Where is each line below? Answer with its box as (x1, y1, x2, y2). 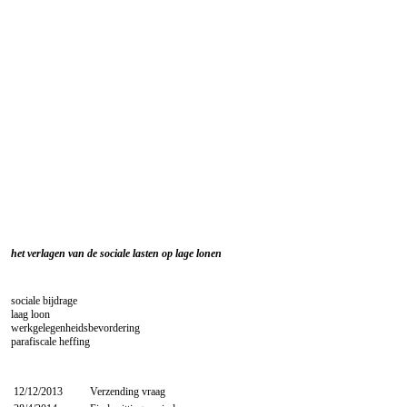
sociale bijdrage (11, 293, 77, 307)
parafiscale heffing (11, 334, 90, 348)
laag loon (11, 307, 50, 321)
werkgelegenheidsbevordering (11, 321, 140, 334)
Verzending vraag (90, 384, 165, 398)
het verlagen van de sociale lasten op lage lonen (11, 246, 222, 260)
